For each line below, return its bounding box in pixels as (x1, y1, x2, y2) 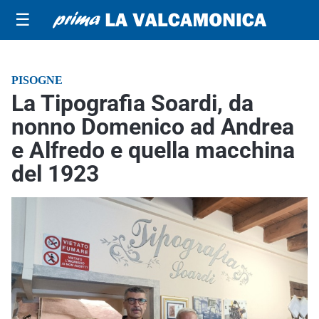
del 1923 (11, 160, 99, 187)
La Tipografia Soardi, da (11, 90, 253, 117)
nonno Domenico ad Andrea (11, 113, 294, 140)
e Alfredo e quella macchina (11, 137, 295, 164)
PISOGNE (11, 74, 63, 86)
